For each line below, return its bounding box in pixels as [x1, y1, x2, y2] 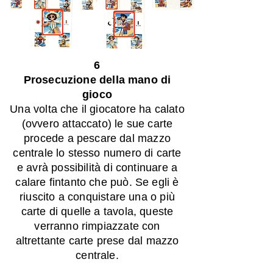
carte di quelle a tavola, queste [21, 205, 174, 218]
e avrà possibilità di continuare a [16, 161, 178, 174]
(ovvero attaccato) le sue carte [21, 118, 173, 130]
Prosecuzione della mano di [23, 74, 171, 86]
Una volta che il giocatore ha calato [10, 103, 185, 115]
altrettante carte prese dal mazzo [15, 235, 179, 247]
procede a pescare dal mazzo [24, 132, 171, 144]
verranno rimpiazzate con [34, 220, 160, 232]
